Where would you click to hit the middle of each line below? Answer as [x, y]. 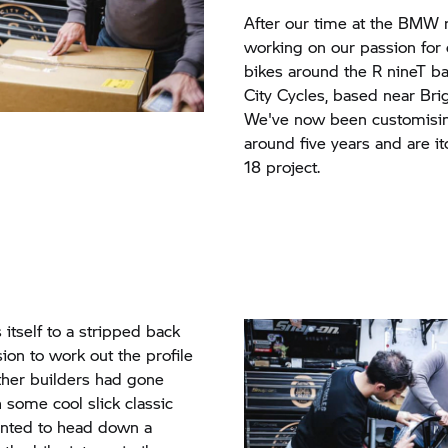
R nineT [398, 70]
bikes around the [307, 70]
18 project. [281, 166]
